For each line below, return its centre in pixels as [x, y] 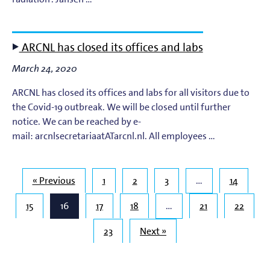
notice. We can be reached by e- [77, 121]
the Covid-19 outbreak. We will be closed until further [121, 107]
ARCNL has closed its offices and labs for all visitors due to [131, 92]
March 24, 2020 [45, 68]
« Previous [54, 180]
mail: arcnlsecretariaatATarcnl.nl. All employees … [114, 136]
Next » [153, 231]
